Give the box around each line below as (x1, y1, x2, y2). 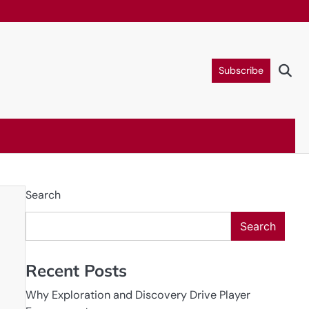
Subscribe (219, 63, 263, 77)
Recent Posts (25, 260, 127, 281)
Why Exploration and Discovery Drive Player (25, 288, 250, 303)
